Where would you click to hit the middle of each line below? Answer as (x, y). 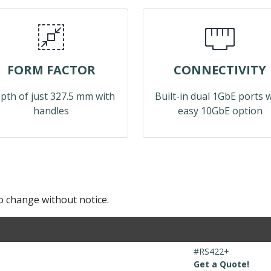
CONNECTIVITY (220, 70)
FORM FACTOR (51, 70)
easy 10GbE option (220, 111)
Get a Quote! (221, 264)
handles (51, 111)
